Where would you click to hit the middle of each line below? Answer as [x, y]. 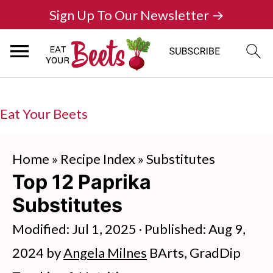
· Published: [172, 229]
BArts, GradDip [194, 253]
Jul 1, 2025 [104, 229]
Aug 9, [227, 229]
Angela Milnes [105, 253]
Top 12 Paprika [82, 182]
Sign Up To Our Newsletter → [136, 15]
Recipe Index [98, 159]
